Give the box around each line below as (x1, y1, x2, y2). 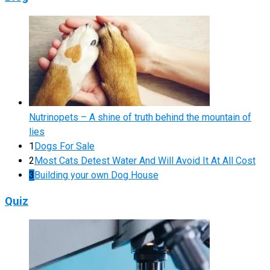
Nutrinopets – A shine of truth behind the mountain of (29, 111, 251, 123)
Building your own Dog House (34, 169, 159, 181)
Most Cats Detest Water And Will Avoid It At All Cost (34, 154, 256, 166)
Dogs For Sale (34, 140, 95, 152)
